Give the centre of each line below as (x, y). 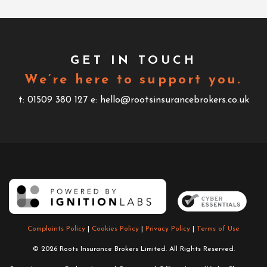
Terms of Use (218, 229)
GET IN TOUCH (133, 61)
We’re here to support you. (133, 80)
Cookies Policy (115, 229)
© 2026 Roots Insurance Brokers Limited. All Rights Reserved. (133, 249)
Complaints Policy (56, 229)
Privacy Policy (168, 229)
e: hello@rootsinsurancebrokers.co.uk (170, 100)
